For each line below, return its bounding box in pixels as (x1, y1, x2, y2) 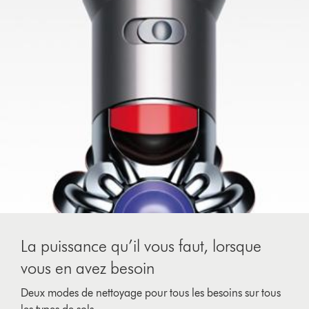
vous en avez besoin (21, 257, 155, 278)
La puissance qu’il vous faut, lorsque (21, 235, 262, 256)
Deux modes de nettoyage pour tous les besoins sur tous (21, 286, 281, 299)
